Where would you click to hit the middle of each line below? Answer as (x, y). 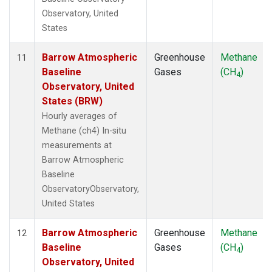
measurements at (77, 145)
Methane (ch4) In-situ (84, 131)
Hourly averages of (80, 116)
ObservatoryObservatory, (90, 189)
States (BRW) (72, 101)
